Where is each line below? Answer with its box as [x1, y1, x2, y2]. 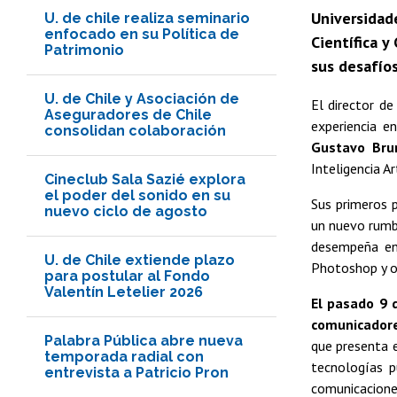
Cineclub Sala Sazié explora [44, 170, 245, 188]
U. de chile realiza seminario [44, 9, 250, 27]
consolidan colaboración [44, 121, 226, 139]
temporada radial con [44, 347, 204, 365]
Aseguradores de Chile [44, 105, 212, 123]
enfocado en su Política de [44, 25, 239, 43]
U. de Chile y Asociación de [44, 90, 239, 107]
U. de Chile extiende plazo [44, 251, 235, 269]
